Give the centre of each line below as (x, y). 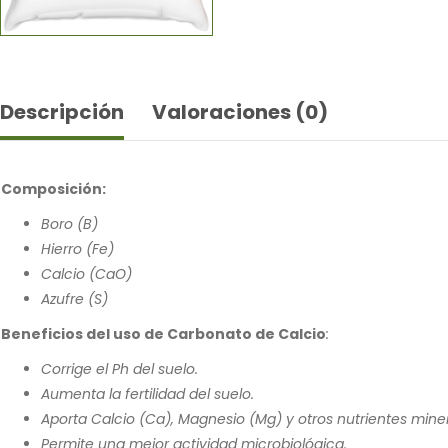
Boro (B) (69, 223)
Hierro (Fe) (77, 248)
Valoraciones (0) (240, 111)
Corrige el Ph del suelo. (119, 368)
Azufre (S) (74, 298)
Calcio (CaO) (86, 273)
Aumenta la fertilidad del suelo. (147, 393)
